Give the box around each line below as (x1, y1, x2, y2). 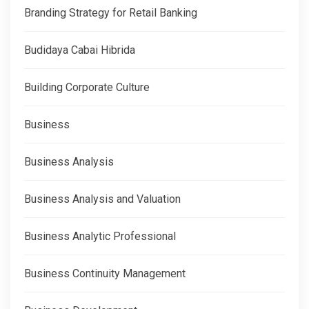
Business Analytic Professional (24, 230, 176, 243)
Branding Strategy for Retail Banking (24, 6, 197, 20)
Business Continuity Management (24, 267, 186, 281)
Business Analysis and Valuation (24, 192, 181, 206)
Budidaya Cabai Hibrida (24, 43, 135, 57)
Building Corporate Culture (24, 81, 150, 94)
